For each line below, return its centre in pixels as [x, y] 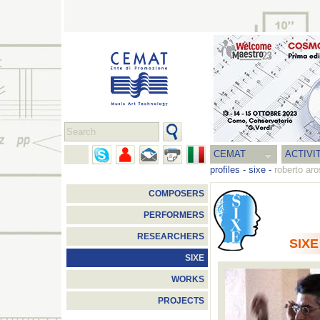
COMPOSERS [176, 194]
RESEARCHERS [171, 236]
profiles [225, 170]
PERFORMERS [174, 215]
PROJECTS [181, 301]
